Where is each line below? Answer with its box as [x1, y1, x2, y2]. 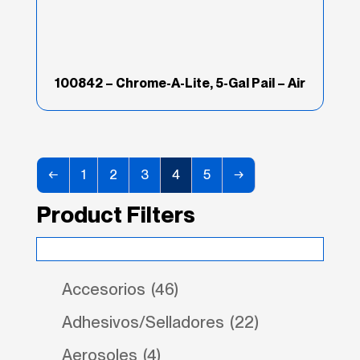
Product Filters [35, 200, 195, 228]
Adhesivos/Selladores [61, 312, 227, 332]
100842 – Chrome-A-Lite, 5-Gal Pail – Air [54, 75, 305, 91]
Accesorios [61, 279, 149, 299]
